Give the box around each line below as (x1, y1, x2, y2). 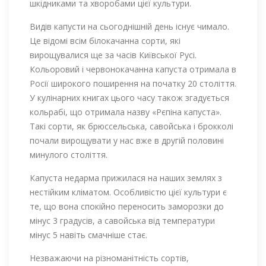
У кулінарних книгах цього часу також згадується (30, 92, 229, 104)
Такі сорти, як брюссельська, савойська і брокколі (30, 121, 233, 132)
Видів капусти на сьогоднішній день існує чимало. (30, 21, 229, 33)
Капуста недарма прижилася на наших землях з (30, 172, 222, 184)
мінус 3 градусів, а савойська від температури (30, 215, 215, 227)
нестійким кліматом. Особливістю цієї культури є (30, 186, 227, 198)
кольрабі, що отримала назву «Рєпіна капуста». (30, 106, 221, 118)
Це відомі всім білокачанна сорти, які (30, 35, 180, 47)
